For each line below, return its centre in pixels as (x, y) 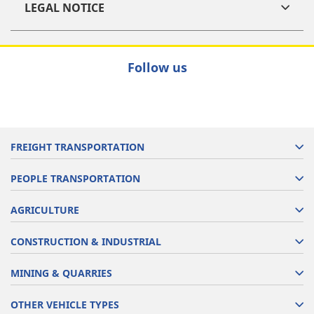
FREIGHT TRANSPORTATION (77, 146)
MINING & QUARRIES (61, 273)
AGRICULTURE (45, 210)
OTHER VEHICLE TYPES (65, 304)
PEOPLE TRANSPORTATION (75, 178)
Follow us (157, 67)
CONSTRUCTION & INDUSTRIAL (86, 241)
